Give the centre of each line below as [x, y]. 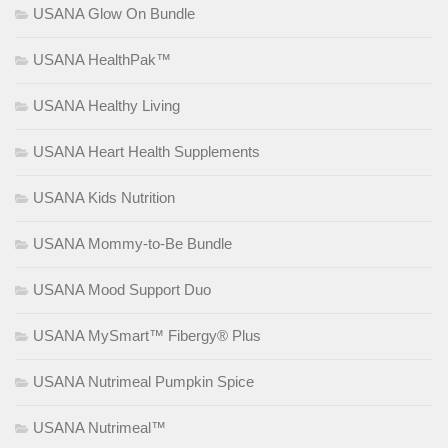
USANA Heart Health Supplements [146, 152]
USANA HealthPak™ [102, 60]
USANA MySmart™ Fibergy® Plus [147, 336]
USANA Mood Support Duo [122, 290]
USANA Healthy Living [106, 106]
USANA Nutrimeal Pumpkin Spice [143, 382]
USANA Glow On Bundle [114, 14]
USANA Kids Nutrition [104, 198]
